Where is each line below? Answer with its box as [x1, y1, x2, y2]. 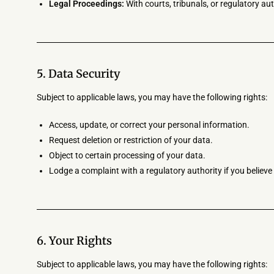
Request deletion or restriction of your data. [49, 135, 213, 145]
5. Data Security [37, 67, 120, 81]
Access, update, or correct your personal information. [49, 120, 250, 130]
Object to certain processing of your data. [49, 150, 206, 160]
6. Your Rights [37, 234, 112, 248]
